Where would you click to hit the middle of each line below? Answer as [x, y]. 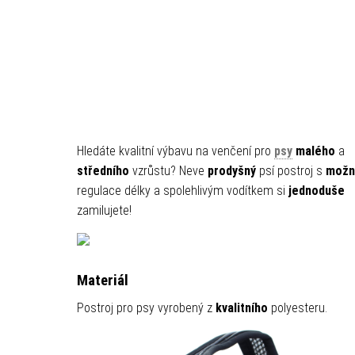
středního [103, 171]
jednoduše [316, 191]
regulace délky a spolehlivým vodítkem [175, 191]
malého [315, 151]
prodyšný [231, 171]
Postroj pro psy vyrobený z [146, 308]
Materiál [102, 281]
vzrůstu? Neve [168, 171]
